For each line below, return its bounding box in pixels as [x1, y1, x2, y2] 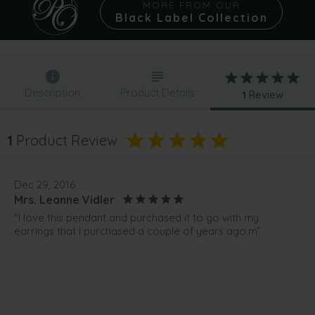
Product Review [13, 131, 117, 150]
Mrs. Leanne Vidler [14, 192, 115, 207]
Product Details [120, 86, 195, 100]
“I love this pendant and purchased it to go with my [14, 211, 259, 225]
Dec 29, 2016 [14, 178, 75, 192]
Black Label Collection [115, 11, 268, 25]
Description [25, 86, 81, 100]
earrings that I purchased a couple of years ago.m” [14, 224, 261, 238]
